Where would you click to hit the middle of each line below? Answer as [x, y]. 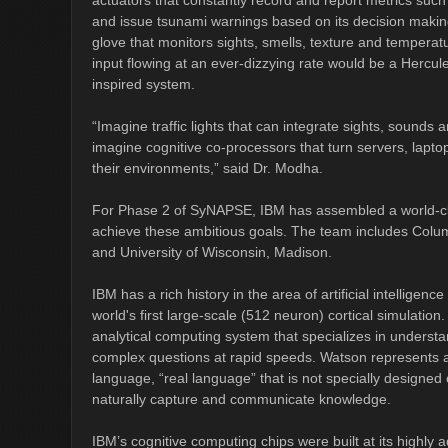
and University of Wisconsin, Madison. [212, 252]
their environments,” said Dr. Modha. [207, 168]
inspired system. [143, 84]
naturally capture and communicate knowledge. [241, 399]
